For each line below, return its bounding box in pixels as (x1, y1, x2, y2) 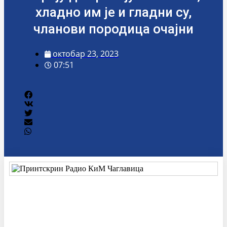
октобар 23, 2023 (53, 48, 119, 60)
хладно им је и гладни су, (35, 4, 192, 20)
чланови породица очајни (33, 21, 194, 36)
